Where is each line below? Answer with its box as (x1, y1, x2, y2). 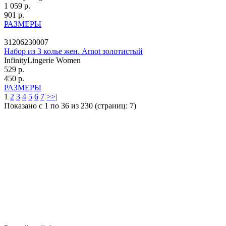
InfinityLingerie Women (4, 55, 81, 65)
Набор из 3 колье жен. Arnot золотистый (4, 46, 143, 55)
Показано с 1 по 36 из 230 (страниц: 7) (4, 101, 136, 110)
